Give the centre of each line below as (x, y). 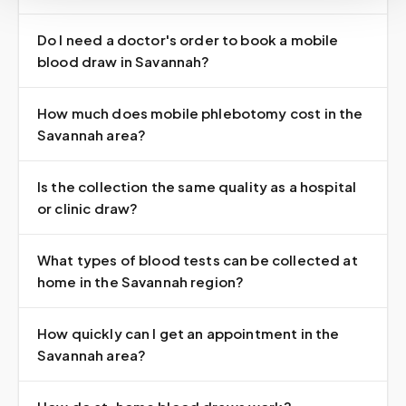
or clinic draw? (88, 208)
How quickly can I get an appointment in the (188, 333)
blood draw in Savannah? (124, 61)
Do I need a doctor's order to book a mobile (188, 39)
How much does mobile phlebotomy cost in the (200, 113)
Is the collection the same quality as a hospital (197, 186)
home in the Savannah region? (141, 281)
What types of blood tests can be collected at (198, 260)
